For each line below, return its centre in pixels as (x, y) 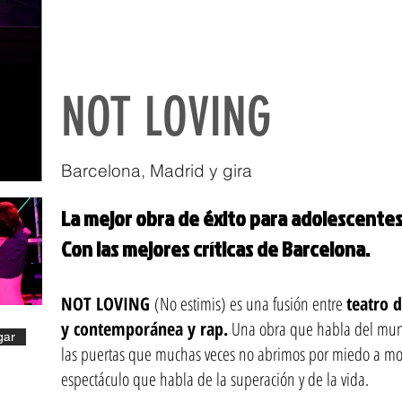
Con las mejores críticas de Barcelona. (217, 249)
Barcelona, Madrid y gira (157, 170)
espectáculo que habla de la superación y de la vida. (215, 379)
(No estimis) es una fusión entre (250, 304)
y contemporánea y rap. (144, 329)
